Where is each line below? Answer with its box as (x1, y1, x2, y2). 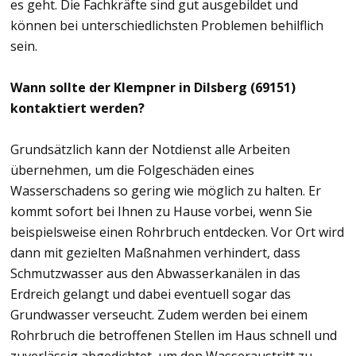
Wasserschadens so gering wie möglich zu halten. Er (10, 182, 321, 200)
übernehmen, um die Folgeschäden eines (10, 161, 254, 180)
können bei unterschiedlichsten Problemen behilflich (10, 17, 323, 35)
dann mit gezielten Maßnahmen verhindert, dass (10, 244, 300, 262)
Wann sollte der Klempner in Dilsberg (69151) (10, 79, 296, 97)
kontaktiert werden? (10, 99, 145, 118)
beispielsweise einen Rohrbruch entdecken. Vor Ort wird (10, 223, 344, 242)
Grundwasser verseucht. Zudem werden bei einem (10, 306, 308, 324)
